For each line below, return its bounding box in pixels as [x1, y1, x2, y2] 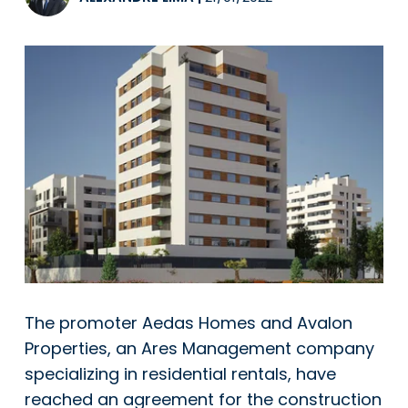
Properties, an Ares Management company [25, 336, 374, 360]
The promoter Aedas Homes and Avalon [25, 311, 352, 334]
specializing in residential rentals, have [25, 362, 336, 385]
